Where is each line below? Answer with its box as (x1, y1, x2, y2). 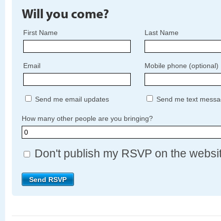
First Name (23, 29, 58, 37)
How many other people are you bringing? (22, 114, 153, 123)
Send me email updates (33, 95, 109, 104)
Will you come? (22, 4, 109, 22)
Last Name (145, 29, 179, 37)
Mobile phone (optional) (145, 62, 219, 70)
